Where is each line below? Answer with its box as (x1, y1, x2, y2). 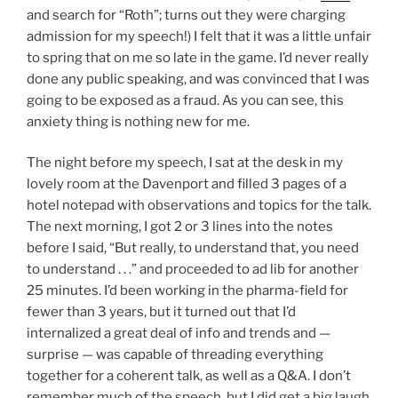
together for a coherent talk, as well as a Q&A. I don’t (27, 368, 351, 385)
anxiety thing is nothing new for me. (27, 113, 250, 130)
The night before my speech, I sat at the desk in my (27, 155, 343, 171)
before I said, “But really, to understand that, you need (27, 240, 359, 257)
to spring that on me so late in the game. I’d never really (27, 49, 369, 66)
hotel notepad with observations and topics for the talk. (27, 197, 371, 214)
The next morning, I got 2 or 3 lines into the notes (27, 219, 333, 235)
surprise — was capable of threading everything (27, 346, 323, 363)
